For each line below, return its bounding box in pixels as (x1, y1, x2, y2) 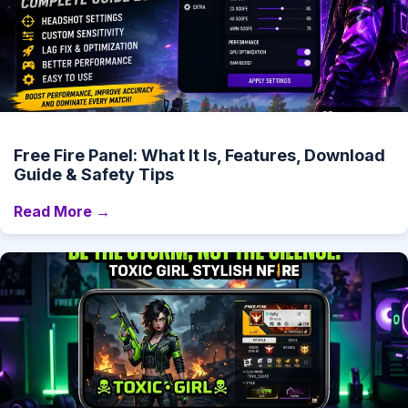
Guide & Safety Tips (14, 165, 174, 185)
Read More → (14, 202, 110, 221)
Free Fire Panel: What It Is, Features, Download (14, 146, 385, 166)
